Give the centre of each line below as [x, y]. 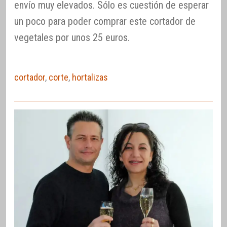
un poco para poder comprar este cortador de [105, 21]
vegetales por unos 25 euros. [72, 37]
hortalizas [90, 77]
